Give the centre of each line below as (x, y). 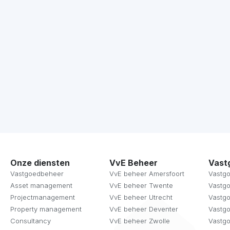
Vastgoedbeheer (37, 174)
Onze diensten (40, 163)
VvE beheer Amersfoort (147, 174)
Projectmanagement (43, 197)
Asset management (41, 185)
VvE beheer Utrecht (141, 197)
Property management (46, 209)
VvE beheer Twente (141, 185)
